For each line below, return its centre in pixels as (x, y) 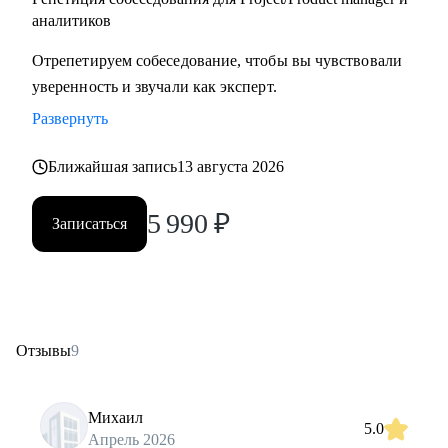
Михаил (115, 417)
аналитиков (71, 20)
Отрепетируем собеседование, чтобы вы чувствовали (217, 60)
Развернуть (70, 118)
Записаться (89, 223)
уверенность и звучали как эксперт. (154, 86)
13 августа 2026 (231, 166)
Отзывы (43, 350)
